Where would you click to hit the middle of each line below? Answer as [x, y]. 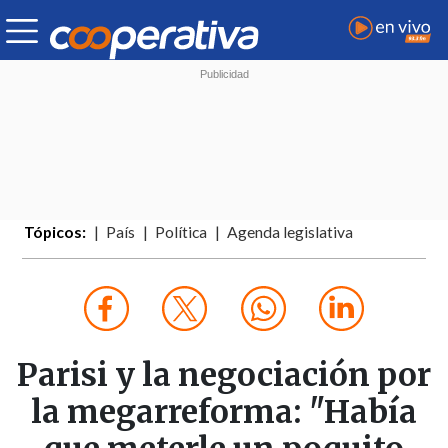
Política [181, 232]
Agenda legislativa [290, 232]
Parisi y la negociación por [224, 375]
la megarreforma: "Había [224, 412]
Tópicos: [55, 232]
